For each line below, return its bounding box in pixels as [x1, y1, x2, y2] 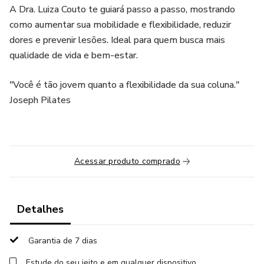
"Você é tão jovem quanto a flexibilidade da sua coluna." [9, 78, 239, 91]
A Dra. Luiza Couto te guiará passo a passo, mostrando [9, 3, 235, 16]
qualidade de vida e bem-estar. [9, 49, 138, 62]
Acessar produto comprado [74, 156, 180, 167]
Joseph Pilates [9, 94, 71, 107]
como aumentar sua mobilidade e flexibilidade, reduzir [9, 18, 231, 31]
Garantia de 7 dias [28, 235, 97, 246]
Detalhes [17, 202, 64, 216]
